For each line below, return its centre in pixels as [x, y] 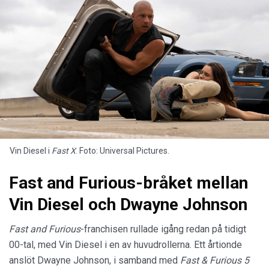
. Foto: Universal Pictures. [122, 151]
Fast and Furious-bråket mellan [128, 183]
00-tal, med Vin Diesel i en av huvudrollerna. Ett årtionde [125, 245]
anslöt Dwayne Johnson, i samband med [95, 260]
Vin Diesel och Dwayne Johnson [128, 204]
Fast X [64, 151]
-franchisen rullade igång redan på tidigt [163, 229]
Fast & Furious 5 [215, 260]
